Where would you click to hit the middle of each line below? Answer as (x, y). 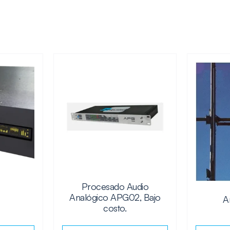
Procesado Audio (115, 186)
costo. (115, 208)
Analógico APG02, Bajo (115, 197)
